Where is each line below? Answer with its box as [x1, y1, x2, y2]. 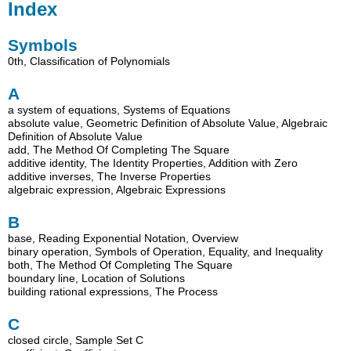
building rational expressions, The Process [8, 284, 219, 298]
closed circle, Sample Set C [8, 333, 144, 346]
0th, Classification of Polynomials [8, 55, 171, 68]
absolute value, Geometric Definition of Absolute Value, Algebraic [8, 117, 328, 130]
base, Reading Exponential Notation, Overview [8, 231, 239, 244]
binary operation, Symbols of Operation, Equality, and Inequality [8, 244, 324, 258]
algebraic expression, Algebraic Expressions [8, 183, 226, 197]
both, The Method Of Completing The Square [8, 258, 233, 271]
